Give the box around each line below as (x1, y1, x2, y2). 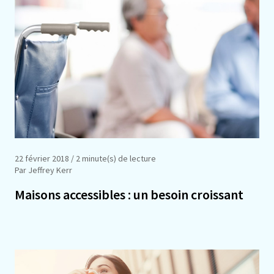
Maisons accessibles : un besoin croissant (15, 185, 243, 203)
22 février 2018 (15, 152, 69, 164)
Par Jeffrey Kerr (15, 164, 72, 176)
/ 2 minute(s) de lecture (69, 152, 156, 164)
